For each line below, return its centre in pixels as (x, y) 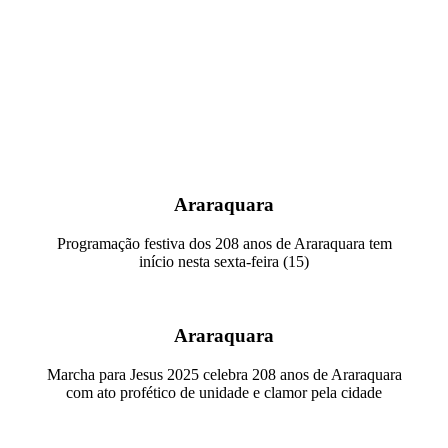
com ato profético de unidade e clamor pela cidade (224, 393)
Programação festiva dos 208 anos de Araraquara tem (224, 243)
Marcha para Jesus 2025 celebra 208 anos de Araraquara (224, 375)
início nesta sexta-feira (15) (224, 261)
